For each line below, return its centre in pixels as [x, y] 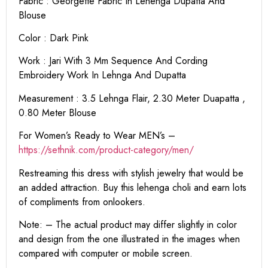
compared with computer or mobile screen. [106, 254]
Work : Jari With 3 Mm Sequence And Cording [113, 61]
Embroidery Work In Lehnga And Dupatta [102, 75]
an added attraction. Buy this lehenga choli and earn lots [133, 187]
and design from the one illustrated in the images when [129, 239]
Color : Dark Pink [54, 38]
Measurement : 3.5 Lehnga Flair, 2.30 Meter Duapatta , [132, 98]
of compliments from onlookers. [82, 202]
